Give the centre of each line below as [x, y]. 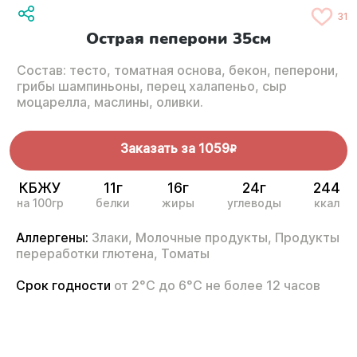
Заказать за [158, 149]
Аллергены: [52, 238]
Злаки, [112, 238]
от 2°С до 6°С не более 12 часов [217, 286]
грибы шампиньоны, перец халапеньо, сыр [151, 86]
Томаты [185, 254]
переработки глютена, [87, 254]
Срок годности [65, 286]
